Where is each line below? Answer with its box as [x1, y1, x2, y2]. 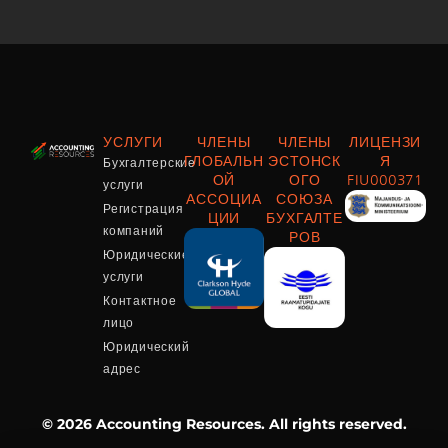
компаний [103, 222, 165, 240]
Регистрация [103, 200, 184, 218]
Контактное [103, 292, 177, 310]
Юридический [103, 338, 190, 356]
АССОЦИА [186, 192, 262, 207]
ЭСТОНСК [268, 154, 342, 169]
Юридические [103, 246, 190, 264]
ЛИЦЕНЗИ [349, 135, 422, 150]
